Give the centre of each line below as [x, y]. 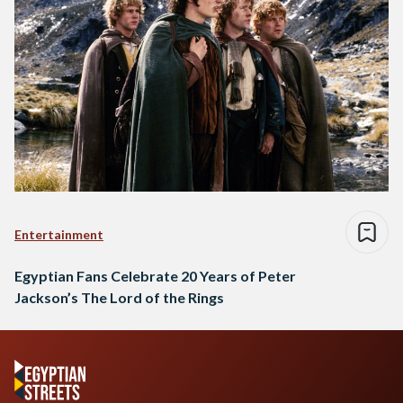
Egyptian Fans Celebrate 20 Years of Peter [155, 275]
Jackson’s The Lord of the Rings [119, 297]
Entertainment [59, 234]
